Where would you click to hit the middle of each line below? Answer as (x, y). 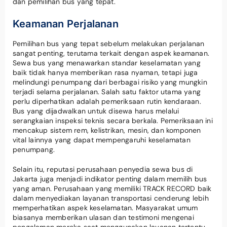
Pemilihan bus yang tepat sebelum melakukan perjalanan (109, 43)
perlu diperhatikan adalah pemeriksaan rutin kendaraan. (107, 101)
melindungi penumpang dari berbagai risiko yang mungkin (110, 82)
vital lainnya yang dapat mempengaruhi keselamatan (102, 140)
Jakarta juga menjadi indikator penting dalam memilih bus (110, 179)
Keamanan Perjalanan (66, 24)
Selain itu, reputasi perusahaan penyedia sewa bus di (103, 169)
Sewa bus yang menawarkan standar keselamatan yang (107, 63)
